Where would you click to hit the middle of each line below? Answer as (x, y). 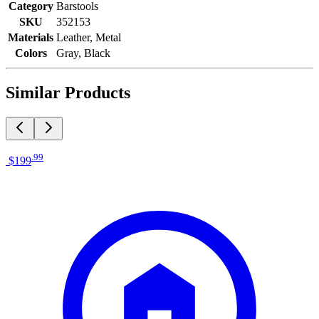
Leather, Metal (89, 37)
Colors (31, 53)
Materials (31, 37)
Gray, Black (83, 53)
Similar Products (68, 92)
